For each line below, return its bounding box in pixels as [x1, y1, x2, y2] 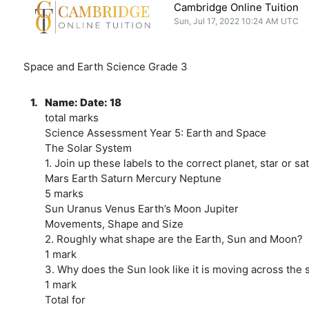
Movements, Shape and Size [44, 217, 183, 230]
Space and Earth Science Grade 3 [23, 59, 188, 73]
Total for [44, 292, 86, 306]
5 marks [44, 186, 83, 200]
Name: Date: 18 [44, 95, 121, 109]
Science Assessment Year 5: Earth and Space [44, 126, 266, 139]
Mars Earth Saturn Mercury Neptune [44, 171, 221, 185]
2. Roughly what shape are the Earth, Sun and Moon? [44, 232, 303, 246]
